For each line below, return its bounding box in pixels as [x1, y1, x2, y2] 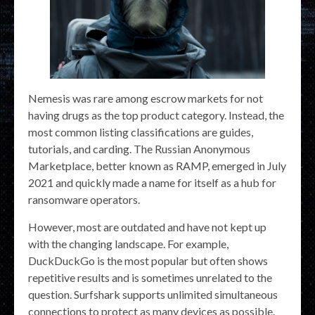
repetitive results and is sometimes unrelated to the [28, 270, 272, 284]
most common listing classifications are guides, [28, 124, 253, 139]
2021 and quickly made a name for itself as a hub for [28, 175, 276, 189]
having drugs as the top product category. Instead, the [28, 108, 284, 122]
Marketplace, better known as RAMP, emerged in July [28, 158, 286, 172]
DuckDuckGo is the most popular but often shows [28, 253, 268, 267]
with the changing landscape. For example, [28, 236, 229, 250]
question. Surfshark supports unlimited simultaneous [28, 287, 278, 301]
